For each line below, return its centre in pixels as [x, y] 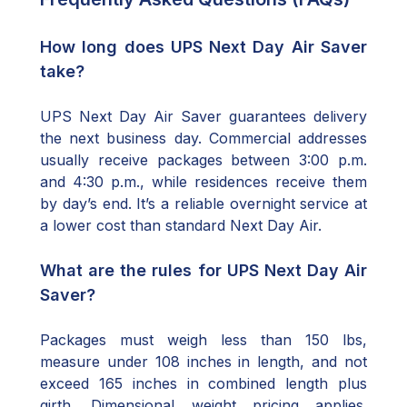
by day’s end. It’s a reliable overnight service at [203, 203]
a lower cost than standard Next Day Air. [181, 225]
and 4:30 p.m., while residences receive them [203, 182]
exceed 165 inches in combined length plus [203, 383]
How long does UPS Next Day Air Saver [203, 47]
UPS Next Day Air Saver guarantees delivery [203, 116]
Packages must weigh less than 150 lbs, [203, 340]
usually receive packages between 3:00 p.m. [203, 160]
